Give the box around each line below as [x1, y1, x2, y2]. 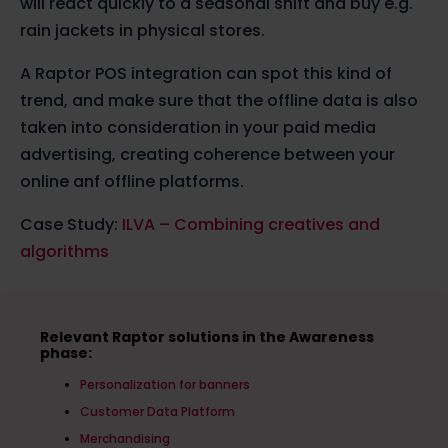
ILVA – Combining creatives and [122, 213, 380, 237]
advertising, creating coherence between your [20, 143, 395, 167]
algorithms [20, 240, 109, 264]
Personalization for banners [79, 376, 250, 394]
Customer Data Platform [79, 403, 235, 421]
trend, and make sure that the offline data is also [20, 89, 418, 113]
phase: [39, 343, 92, 364]
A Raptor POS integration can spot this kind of [20, 62, 392, 86]
